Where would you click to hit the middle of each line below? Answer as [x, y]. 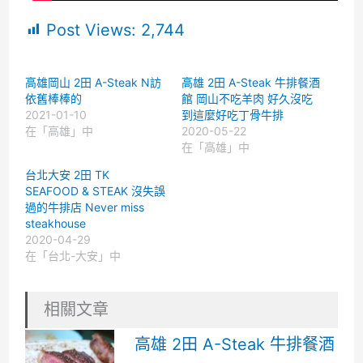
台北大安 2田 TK [67, 174]
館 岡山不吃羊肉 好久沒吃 [247, 98]
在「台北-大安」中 [73, 255]
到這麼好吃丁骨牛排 [233, 114]
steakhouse [55, 223]
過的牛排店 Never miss [84, 207]
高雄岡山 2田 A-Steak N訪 [93, 82]
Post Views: [91, 30]
